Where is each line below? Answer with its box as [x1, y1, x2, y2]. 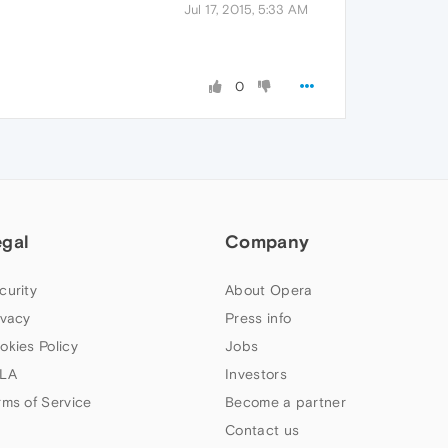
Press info [225, 310, 292, 326]
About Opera [225, 282, 313, 298]
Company [225, 231, 310, 252]
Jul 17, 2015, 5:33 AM [184, 2, 308, 17]
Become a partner [225, 394, 346, 410]
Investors [225, 366, 287, 382]
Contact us [225, 422, 300, 438]
